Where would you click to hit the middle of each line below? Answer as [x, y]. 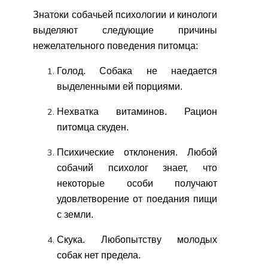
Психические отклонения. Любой [137, 153]
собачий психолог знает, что [137, 168]
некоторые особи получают [137, 184]
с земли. [75, 215]
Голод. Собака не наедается [137, 71]
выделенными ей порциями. [120, 87]
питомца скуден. [93, 127]
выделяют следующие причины [125, 31]
